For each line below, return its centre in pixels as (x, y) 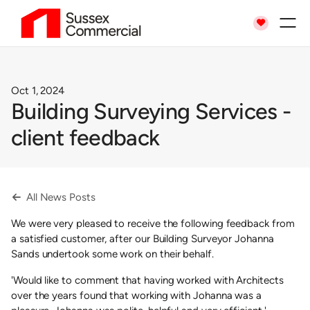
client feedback (85, 137)
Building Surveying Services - (151, 111)
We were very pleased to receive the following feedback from (153, 223)
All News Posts (59, 197)
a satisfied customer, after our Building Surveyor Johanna (143, 238)
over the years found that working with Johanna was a (137, 295)
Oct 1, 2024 (38, 90)
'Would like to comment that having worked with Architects (147, 280)
